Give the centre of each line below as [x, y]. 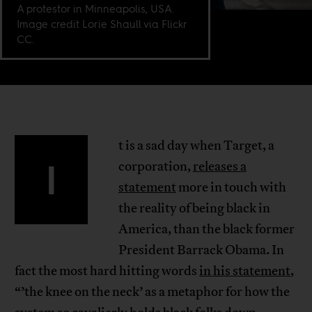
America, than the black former [206, 229]
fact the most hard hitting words [107, 271]
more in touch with [231, 188]
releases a [219, 167]
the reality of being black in [194, 209]
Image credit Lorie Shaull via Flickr [102, 24]
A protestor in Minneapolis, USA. [96, 9]
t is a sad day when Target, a [196, 146]
